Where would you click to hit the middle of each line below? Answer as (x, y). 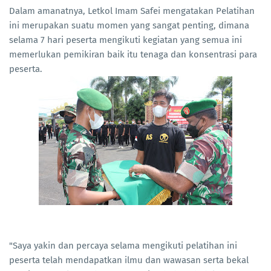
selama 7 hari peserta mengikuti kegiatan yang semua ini (126, 40)
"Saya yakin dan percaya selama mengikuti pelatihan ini (123, 246)
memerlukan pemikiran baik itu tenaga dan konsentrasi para (133, 55)
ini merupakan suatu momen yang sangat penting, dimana (129, 26)
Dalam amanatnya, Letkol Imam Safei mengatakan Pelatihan (132, 11)
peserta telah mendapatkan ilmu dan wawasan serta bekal (129, 260)
